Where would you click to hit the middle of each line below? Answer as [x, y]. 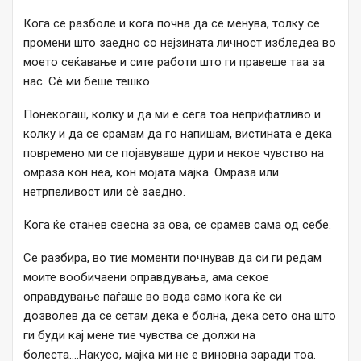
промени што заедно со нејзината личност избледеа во [180, 43]
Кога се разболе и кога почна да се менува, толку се [172, 24]
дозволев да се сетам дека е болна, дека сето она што [180, 316]
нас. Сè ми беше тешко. [88, 82]
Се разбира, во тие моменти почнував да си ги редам [172, 258]
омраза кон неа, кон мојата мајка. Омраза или [151, 173]
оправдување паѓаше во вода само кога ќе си [153, 297]
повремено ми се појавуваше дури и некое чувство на [174, 154]
